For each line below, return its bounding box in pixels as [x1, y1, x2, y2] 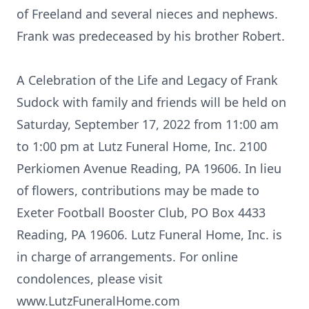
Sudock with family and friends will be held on [17, 94, 286, 110]
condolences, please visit [17, 270, 163, 287]
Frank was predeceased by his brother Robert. [17, 28, 285, 44]
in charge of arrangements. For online [17, 248, 238, 265]
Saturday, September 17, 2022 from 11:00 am [17, 116, 279, 132]
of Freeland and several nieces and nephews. [17, 6, 278, 22]
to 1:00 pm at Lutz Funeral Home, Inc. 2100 [17, 138, 267, 154]
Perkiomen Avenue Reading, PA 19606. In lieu [17, 160, 281, 177]
